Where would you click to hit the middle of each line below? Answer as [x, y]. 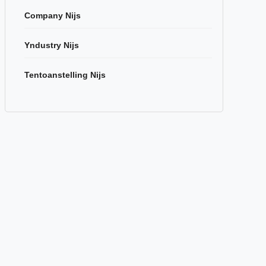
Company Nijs [53, 15]
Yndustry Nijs [52, 45]
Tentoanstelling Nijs [65, 75]
